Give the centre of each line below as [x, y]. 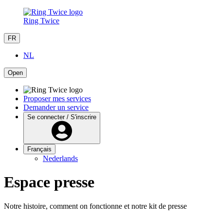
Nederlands [60, 158]
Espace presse [49, 182]
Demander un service [56, 107]
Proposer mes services [57, 99]
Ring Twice [41, 21]
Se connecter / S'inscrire [62, 117]
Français [39, 149]
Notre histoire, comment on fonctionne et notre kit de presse [95, 206]
